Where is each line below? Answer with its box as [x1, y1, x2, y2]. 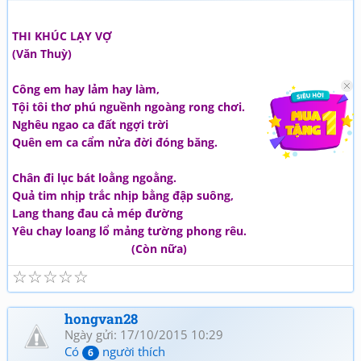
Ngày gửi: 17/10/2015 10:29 [64, 326, 223, 342]
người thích [99, 343, 165, 359]
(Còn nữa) [12, 241, 187, 256]
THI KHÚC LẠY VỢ [12, 28, 112, 44]
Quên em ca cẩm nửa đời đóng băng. [12, 135, 218, 150]
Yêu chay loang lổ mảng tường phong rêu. [12, 223, 247, 239]
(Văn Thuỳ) [12, 46, 72, 61]
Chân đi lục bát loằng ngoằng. [12, 170, 176, 185]
